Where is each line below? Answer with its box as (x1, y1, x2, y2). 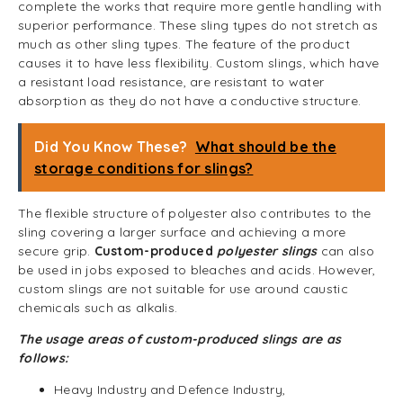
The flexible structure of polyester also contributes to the (18, 205, 372, 221)
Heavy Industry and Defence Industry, (54, 381, 286, 398)
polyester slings (217, 243, 318, 259)
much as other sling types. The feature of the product (18, 36, 350, 52)
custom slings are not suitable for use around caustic (18, 281, 348, 297)
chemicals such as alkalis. (18, 300, 178, 316)
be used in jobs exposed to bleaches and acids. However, (18, 262, 376, 278)
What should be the (194, 138, 336, 156)
